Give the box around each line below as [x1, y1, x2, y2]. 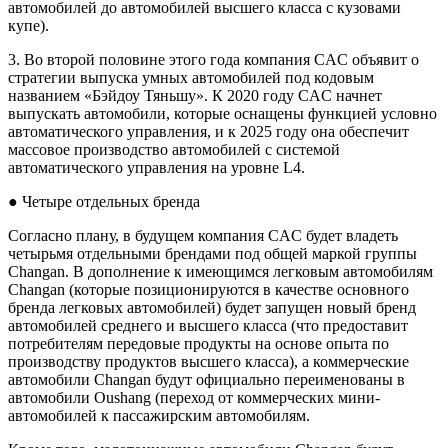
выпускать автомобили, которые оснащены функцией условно [8, 104, 437, 122]
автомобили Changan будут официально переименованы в [8, 370, 405, 388]
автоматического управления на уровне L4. [8, 158, 305, 176]
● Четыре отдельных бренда [8, 192, 200, 210]
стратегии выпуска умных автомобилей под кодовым [8, 68, 374, 86]
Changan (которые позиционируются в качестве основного [8, 280, 409, 298]
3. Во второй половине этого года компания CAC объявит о [8, 50, 419, 68]
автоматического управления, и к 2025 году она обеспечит [8, 122, 409, 140]
